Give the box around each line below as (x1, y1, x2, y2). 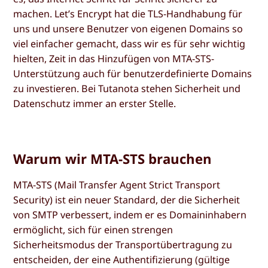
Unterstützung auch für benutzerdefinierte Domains (13, 66, 252, 80)
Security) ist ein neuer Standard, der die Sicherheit (13, 193, 240, 206)
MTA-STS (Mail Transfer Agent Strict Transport (13, 178, 221, 191)
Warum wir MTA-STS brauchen (13, 149, 212, 167)
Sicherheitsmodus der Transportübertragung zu (13, 237, 233, 251)
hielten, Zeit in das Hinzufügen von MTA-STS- (13, 51, 215, 65)
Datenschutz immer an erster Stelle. (13, 96, 176, 110)
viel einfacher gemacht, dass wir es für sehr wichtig (13, 36, 246, 50)
